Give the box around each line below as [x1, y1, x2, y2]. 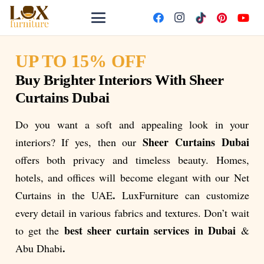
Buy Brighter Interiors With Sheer [15, 71, 223, 88]
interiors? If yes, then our [15, 135, 143, 149]
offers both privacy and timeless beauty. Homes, [15, 153, 249, 167]
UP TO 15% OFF [15, 51, 146, 71]
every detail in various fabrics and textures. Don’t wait [15, 206, 249, 220]
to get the [15, 223, 64, 237]
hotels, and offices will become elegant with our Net [15, 170, 249, 184]
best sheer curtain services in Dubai [64, 223, 241, 238]
